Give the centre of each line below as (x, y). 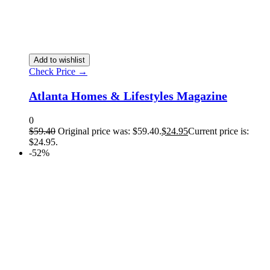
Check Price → (58, 72)
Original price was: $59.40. (110, 131)
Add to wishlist (59, 60)
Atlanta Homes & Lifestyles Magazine (128, 96)
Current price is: (218, 131)
